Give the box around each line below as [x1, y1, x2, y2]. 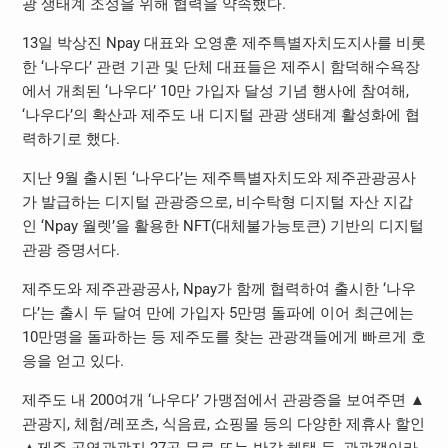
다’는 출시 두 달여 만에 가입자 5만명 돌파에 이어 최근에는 [21, 303, 414, 322]
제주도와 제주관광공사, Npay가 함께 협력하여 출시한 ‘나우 [21, 279, 416, 298]
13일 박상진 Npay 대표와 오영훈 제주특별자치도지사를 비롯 [21, 33, 426, 52]
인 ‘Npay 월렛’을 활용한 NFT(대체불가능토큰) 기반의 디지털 [21, 216, 424, 235]
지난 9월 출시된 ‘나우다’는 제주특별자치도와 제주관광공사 [21, 168, 416, 187]
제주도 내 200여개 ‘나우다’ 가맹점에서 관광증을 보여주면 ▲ [21, 390, 425, 409]
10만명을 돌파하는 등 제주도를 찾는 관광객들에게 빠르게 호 [21, 327, 426, 346]
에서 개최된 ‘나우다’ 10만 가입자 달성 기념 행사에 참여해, [21, 81, 409, 100]
